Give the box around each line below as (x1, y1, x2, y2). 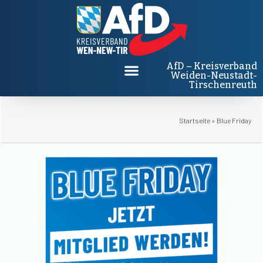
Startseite (179, 116, 210, 124)
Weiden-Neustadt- (170, 70, 257, 81)
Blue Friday (217, 116, 251, 124)
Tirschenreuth (189, 79, 257, 90)
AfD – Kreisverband (166, 60, 257, 72)
